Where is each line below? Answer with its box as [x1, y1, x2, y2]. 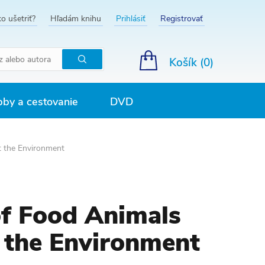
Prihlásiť [116, 13, 146, 24]
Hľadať [82, 67, 111, 80]
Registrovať [160, 13, 203, 24]
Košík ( [169, 55, 203, 70]
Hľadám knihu [50, 13, 101, 24]
